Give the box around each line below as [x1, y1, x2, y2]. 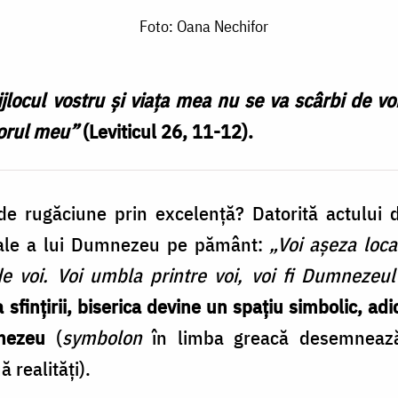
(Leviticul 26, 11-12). [78, 118, 253, 145]
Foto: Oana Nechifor [139, 16, 268, 37]
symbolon [61, 324, 142, 351]
